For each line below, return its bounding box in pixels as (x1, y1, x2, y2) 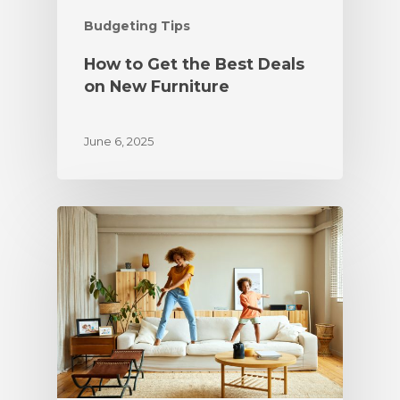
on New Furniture (84, 76, 229, 96)
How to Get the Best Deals (84, 54, 304, 73)
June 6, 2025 (84, 133, 154, 148)
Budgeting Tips (84, 17, 190, 34)
